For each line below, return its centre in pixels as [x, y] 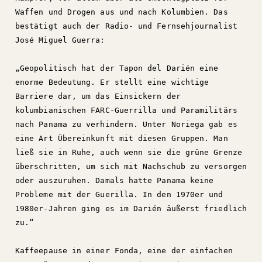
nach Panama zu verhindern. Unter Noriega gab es [126, 124]
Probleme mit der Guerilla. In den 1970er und [119, 194]
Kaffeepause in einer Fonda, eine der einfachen [124, 251]
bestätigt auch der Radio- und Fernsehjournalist [126, 26]
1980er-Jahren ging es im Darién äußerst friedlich [131, 208]
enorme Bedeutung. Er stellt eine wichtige [112, 82]
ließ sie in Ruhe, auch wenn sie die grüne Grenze [129, 152]
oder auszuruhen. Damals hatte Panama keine [115, 180]
